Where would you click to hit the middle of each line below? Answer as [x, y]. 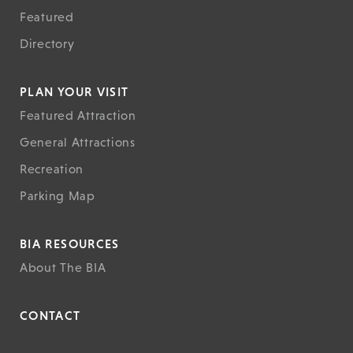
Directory [47, 43]
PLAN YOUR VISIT [74, 91]
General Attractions [78, 142]
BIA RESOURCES [70, 243]
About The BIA [63, 267]
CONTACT [50, 315]
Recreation [52, 169]
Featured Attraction [78, 115]
